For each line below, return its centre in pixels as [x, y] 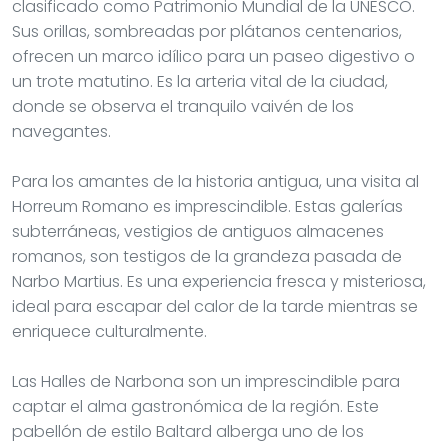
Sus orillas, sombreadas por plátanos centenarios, [207, 31]
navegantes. [61, 131]
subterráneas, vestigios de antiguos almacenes [198, 231]
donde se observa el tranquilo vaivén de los [183, 106]
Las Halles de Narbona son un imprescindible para [206, 381]
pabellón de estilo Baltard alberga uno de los [188, 431]
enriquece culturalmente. [109, 331]
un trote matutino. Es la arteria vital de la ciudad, [200, 81]
